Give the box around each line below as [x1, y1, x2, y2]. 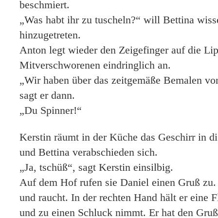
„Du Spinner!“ [19, 104, 82, 116]
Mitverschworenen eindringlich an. [19, 59, 171, 71]
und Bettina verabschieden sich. [19, 146, 158, 158]
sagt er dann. [19, 89, 75, 101]
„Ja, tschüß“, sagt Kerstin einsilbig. [19, 161, 173, 173]
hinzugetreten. [19, 29, 81, 41]
